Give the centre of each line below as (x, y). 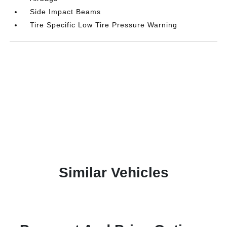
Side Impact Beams (66, 11)
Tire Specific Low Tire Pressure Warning (104, 25)
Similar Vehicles (113, 172)
